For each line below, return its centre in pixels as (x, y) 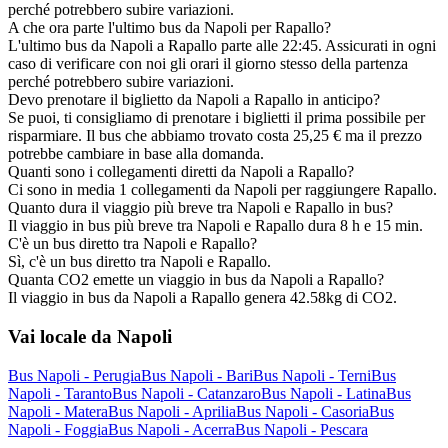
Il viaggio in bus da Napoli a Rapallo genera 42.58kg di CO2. (202, 298)
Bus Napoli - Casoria (302, 411)
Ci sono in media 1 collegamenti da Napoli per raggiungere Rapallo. (222, 190)
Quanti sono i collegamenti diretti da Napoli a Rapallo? (181, 172)
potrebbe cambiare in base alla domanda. (136, 154)
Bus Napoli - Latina (323, 393)
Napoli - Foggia (58, 429)
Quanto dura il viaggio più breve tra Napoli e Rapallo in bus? (200, 208)
